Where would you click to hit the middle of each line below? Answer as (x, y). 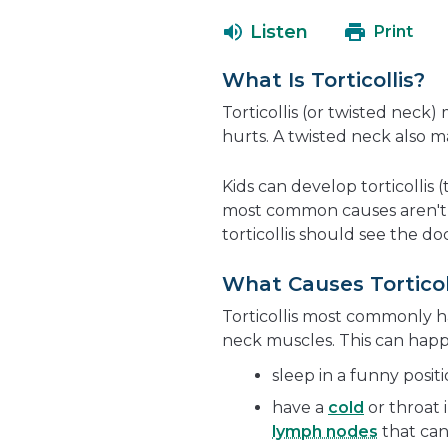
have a (300, 407)
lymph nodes (325, 431)
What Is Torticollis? (323, 80)
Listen (278, 31)
